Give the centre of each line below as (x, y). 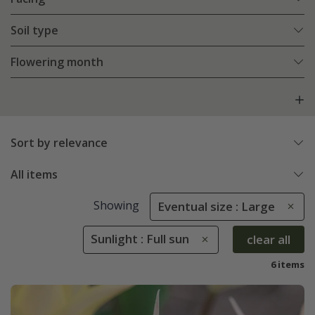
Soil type (34, 31)
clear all (269, 239)
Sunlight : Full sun (140, 239)
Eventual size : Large (216, 207)
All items (34, 175)
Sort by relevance (59, 143)
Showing (116, 206)
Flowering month (57, 62)
